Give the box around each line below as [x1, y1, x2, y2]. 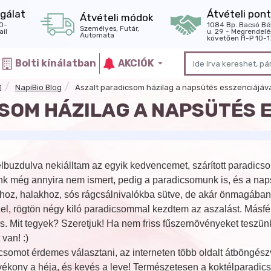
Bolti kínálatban [15, 57, 96, 69]
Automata [80, 30, 114, 39]
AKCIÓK [118, 57, 154, 69]
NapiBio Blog [15, 82, 62, 92]
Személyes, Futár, [80, 24, 139, 33]
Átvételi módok [80, 11, 154, 24]
